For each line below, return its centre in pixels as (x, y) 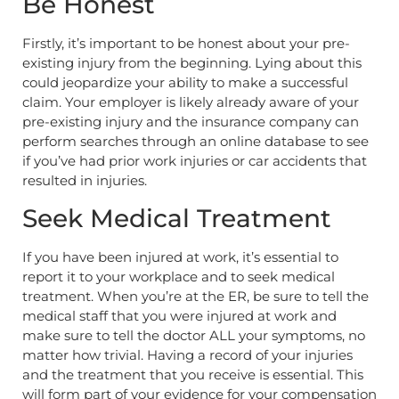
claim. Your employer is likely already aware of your (191, 102)
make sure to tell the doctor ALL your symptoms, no (194, 335)
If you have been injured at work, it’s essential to (180, 256)
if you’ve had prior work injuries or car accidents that (195, 161)
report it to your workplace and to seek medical (179, 276)
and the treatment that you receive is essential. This (193, 374)
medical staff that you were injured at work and (179, 315)
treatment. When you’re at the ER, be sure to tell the (195, 296)
